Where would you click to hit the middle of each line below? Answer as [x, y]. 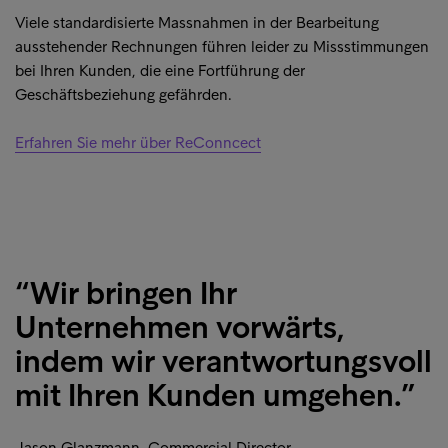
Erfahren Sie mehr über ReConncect [138, 143]
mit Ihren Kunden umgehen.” [215, 395]
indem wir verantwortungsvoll [223, 361]
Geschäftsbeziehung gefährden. [123, 95]
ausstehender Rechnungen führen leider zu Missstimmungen [222, 47]
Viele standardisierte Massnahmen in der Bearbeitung [197, 23]
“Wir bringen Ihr [126, 293]
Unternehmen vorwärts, [180, 327]
